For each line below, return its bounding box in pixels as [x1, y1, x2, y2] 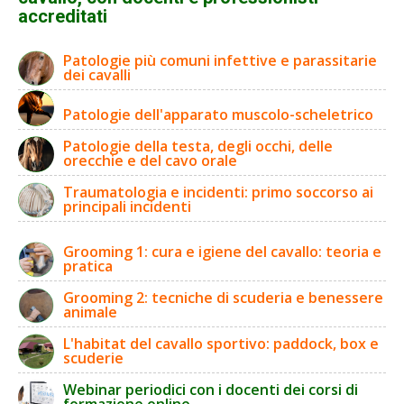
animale [63, 301, 117, 322]
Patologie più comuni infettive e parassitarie [63, 50, 377, 70]
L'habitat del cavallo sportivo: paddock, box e [63, 333, 379, 353]
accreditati [18, 5, 107, 27]
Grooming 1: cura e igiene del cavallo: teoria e [63, 241, 381, 262]
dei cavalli [63, 64, 131, 85]
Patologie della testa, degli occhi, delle [63, 135, 333, 156]
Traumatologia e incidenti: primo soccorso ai [63, 181, 373, 202]
